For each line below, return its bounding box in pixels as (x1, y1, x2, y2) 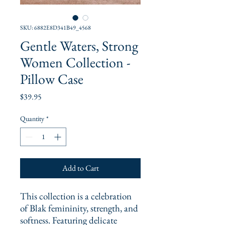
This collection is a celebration (20, 190, 132, 203)
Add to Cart (62, 163, 99, 174)
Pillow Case (20, 70, 83, 88)
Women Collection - (20, 53, 131, 72)
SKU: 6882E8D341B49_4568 (20, 24, 91, 32)
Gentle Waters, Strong (20, 37, 138, 55)
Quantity (20, 114, 44, 124)
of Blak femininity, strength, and (20, 202, 138, 215)
